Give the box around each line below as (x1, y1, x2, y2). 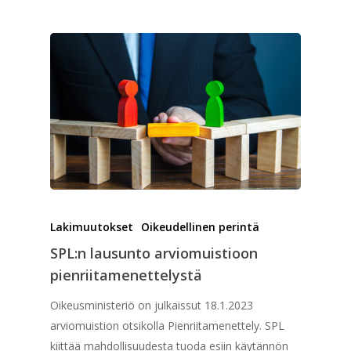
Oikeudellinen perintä (141, 219, 259, 235)
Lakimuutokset (50, 219, 133, 235)
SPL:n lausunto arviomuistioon (50, 244, 258, 263)
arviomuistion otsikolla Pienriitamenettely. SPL (50, 318, 284, 334)
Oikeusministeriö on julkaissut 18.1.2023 (50, 298, 253, 313)
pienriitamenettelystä (50, 266, 202, 285)
